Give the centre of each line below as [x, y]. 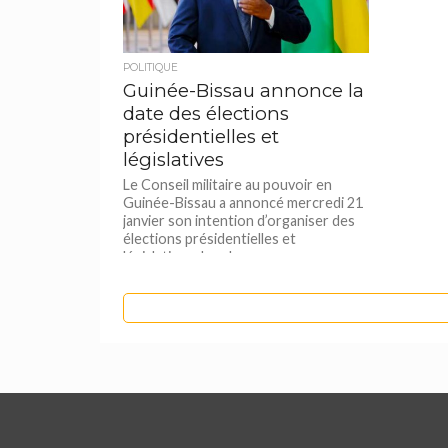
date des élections [206, 113]
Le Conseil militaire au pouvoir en [228, 184]
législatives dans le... [186, 256]
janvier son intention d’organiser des [239, 220]
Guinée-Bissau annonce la [244, 90]
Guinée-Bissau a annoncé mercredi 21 [243, 202]
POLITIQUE [151, 67]
